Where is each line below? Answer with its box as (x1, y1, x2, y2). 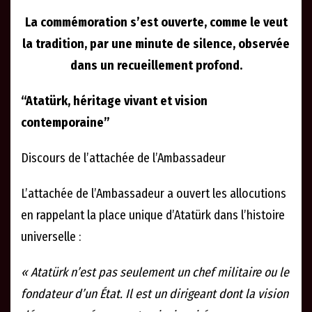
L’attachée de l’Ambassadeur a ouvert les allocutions (21, 186, 286, 202)
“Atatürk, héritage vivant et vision (21, 93, 208, 109)
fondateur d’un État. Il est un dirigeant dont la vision (21, 286, 288, 302)
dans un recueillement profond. (70, 58, 242, 74)
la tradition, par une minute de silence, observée (22, 36, 290, 52)
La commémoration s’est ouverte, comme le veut (24, 15, 288, 31)
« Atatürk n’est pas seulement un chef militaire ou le (21, 265, 289, 281)
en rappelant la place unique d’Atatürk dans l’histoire (21, 208, 285, 224)
